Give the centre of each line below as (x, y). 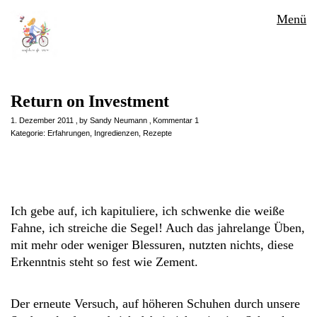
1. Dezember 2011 (42, 120)
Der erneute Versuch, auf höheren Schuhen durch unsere (155, 304)
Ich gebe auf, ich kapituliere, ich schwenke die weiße (148, 211)
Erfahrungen (69, 133)
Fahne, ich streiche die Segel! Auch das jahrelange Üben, (158, 228)
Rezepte (157, 133)
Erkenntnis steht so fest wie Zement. (104, 262)
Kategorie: (29, 133)
